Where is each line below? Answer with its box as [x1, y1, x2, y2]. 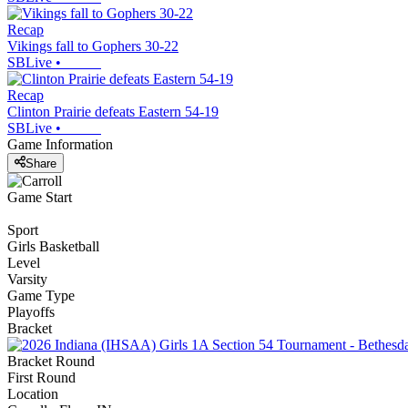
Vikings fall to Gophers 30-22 [7, 38, 178, 55]
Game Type [7, 287, 75, 303]
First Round [7, 369, 76, 385]
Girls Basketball [7, 238, 99, 254]
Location [7, 385, 58, 402]
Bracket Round [7, 352, 95, 369]
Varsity [7, 270, 47, 287]
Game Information [7, 137, 113, 153]
